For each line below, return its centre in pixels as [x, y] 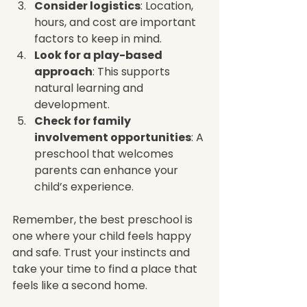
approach [63, 71]
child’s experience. [84, 186]
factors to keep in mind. [98, 38]
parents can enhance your [108, 170]
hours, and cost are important [116, 22]
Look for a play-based [99, 55]
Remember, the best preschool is [104, 219]
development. [72, 104]
